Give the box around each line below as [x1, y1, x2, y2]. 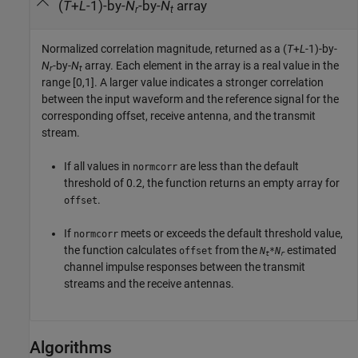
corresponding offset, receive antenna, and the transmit [42, 109, 316, 122]
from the [213, 243, 260, 257]
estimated [284, 243, 336, 257]
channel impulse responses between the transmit [64, 260, 305, 273]
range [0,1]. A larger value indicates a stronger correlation [42, 75, 324, 89]
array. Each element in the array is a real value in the [82, 58, 339, 72]
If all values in [64, 159, 133, 173]
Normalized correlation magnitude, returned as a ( [42, 42, 287, 55]
